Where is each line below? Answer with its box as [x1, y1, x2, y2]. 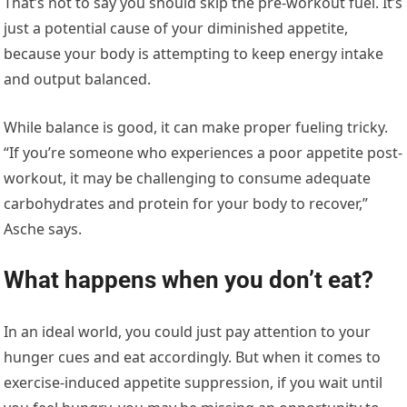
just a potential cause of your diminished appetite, [4, 17, 349, 38]
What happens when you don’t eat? [4, 265, 374, 293]
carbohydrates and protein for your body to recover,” [4, 193, 369, 213]
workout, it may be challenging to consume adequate [4, 167, 372, 188]
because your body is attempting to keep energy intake [4, 43, 384, 64]
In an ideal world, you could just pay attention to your [4, 321, 372, 342]
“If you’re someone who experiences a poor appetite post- [4, 142, 403, 163]
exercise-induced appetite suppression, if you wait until [4, 372, 383, 392]
